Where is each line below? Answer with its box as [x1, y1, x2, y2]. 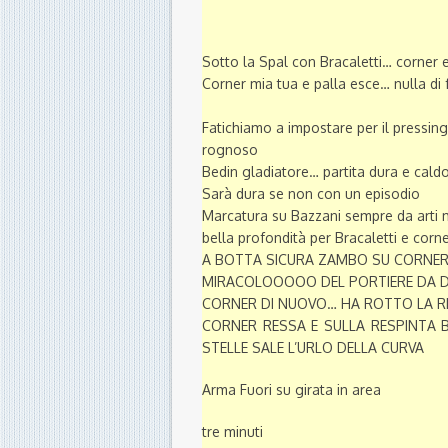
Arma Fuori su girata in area [202, 381, 381, 399]
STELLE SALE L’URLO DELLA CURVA [202, 339, 424, 357]
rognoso [202, 141, 258, 159]
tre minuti [202, 423, 263, 441]
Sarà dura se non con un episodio [202, 185, 420, 203]
